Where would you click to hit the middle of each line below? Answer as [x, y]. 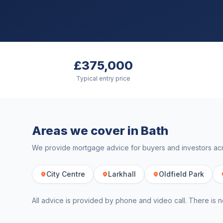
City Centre [66, 174]
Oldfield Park [181, 174]
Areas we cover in [86, 131]
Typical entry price [103, 78]
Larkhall [122, 174]
